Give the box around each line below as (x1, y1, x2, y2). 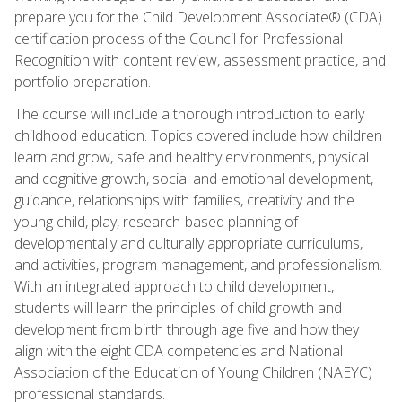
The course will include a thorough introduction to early (14, 103, 364, 124)
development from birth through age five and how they (14, 319, 359, 339)
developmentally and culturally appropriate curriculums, (14, 232, 363, 253)
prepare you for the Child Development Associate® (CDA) (14, 6, 382, 27)
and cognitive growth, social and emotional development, (14, 168, 373, 188)
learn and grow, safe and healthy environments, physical (14, 146, 369, 167)
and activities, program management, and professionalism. (14, 254, 382, 275)
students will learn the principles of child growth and (14, 297, 342, 318)
